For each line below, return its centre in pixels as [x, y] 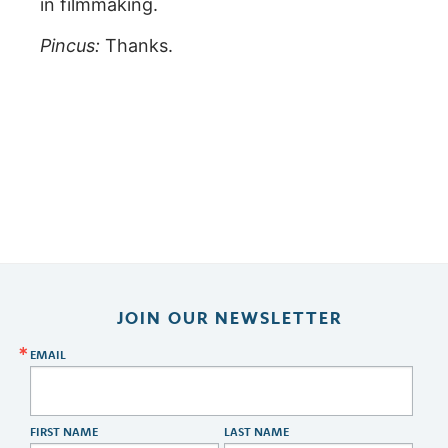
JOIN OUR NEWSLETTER [229, 319]
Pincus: [70, 45]
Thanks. [136, 45]
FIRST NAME [64, 432]
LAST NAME [256, 432]
